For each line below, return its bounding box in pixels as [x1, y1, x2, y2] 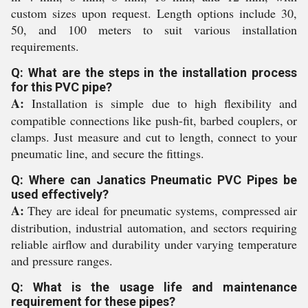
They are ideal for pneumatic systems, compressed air [24, 202, 297, 219]
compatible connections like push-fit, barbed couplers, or [11, 112, 297, 129]
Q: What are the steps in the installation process [11, 65, 297, 80]
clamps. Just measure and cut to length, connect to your [11, 129, 297, 145]
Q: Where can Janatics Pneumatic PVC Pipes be [11, 173, 297, 187]
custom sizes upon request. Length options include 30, [11, 5, 297, 21]
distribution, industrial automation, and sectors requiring [11, 219, 297, 236]
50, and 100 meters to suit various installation [11, 21, 297, 38]
